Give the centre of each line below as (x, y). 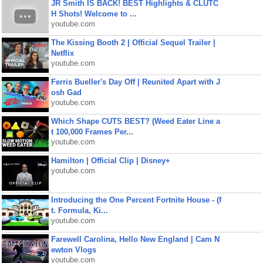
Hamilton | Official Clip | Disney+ (110, 161)
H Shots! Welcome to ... (94, 14)
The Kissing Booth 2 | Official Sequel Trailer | (133, 43)
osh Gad (66, 92)
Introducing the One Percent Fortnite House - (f (136, 200)
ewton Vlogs (73, 250)
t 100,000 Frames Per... (92, 132)
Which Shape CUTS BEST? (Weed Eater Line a (135, 121)
